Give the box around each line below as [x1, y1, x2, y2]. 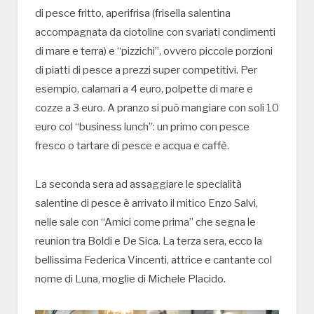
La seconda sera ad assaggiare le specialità [35, 177, 242, 191]
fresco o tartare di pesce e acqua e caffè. [35, 139, 229, 153]
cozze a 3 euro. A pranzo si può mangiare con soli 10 [35, 102, 279, 115]
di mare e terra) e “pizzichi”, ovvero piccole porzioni [35, 45, 273, 58]
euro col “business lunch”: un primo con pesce [35, 121, 250, 134]
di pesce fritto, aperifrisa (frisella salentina [35, 7, 231, 20]
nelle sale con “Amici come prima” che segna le [35, 215, 256, 228]
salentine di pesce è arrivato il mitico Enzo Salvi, [35, 196, 258, 210]
